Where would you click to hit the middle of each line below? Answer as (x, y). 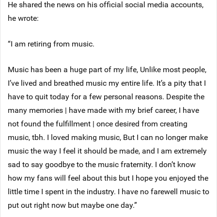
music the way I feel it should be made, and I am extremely (107, 150)
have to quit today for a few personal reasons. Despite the (106, 96)
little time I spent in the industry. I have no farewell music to (108, 191)
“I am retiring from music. (51, 43)
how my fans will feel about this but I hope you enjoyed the (108, 178)
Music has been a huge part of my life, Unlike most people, (107, 69)
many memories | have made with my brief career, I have (103, 110)
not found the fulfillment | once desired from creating (98, 123)
